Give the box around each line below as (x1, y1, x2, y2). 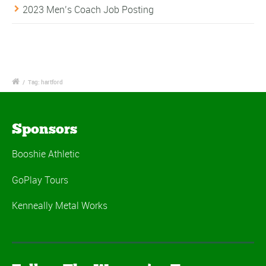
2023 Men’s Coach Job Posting (23, 3, 154, 17)
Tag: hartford (28, 78, 63, 87)
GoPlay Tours (12, 173, 68, 186)
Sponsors (12, 120, 77, 138)
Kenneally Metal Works (12, 198, 107, 212)
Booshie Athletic (12, 147, 80, 161)
